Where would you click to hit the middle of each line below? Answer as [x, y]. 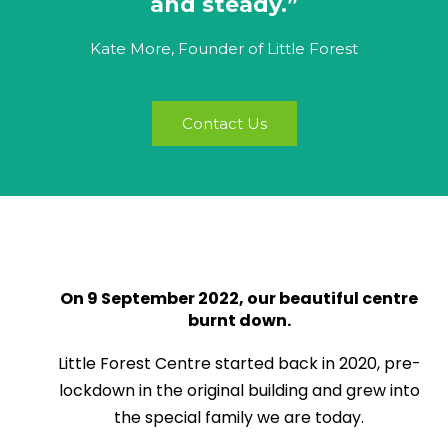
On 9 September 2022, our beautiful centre [239, 299]
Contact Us [224, 124]
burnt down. [239, 321]
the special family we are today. [239, 418]
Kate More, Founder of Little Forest [224, 49]
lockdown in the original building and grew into [239, 391]
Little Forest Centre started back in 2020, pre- [239, 364]
